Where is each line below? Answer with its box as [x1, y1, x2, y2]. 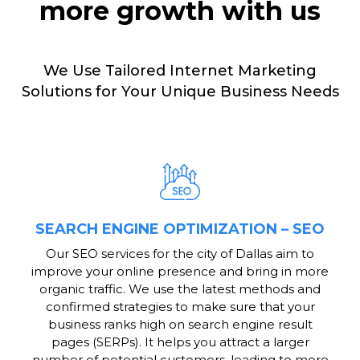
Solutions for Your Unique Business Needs [21, 82, 339, 100]
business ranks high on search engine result [47, 317, 313, 333]
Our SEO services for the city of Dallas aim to [46, 246, 314, 262]
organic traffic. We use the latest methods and [39, 281, 321, 297]
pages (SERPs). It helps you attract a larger [51, 334, 309, 350]
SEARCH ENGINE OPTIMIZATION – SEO [35, 220, 325, 239]
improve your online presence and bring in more [31, 264, 329, 280]
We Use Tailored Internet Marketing [43, 61, 317, 80]
